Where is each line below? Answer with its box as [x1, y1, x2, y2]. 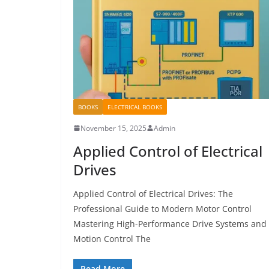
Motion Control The [73, 232, 151, 244]
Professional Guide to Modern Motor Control [73, 202, 252, 214]
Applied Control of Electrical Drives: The [73, 187, 233, 199]
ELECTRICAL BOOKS [107, 102, 162, 111]
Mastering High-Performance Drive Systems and [73, 217, 267, 229]
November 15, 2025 [80, 122, 147, 133]
